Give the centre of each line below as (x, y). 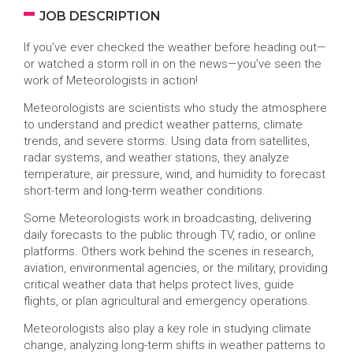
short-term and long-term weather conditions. (145, 191)
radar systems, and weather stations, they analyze (156, 158)
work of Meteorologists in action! (111, 80)
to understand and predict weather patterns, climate (163, 124)
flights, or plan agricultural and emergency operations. (167, 301)
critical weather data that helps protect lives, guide (159, 284)
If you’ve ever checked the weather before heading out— (175, 47)
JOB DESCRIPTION (100, 16)
